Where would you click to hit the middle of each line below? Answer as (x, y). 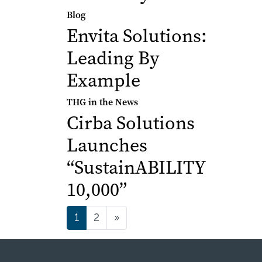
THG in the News (102, 102)
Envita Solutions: (137, 36)
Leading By (113, 58)
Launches (107, 145)
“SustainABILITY (136, 168)
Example (104, 80)
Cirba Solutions (131, 123)
